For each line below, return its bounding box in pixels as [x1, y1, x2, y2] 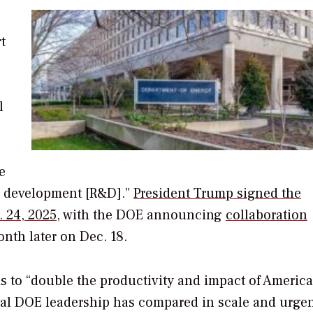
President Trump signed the [133, 184, 301, 203]
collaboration [226, 206, 307, 225]
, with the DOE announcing [57, 206, 226, 225]
